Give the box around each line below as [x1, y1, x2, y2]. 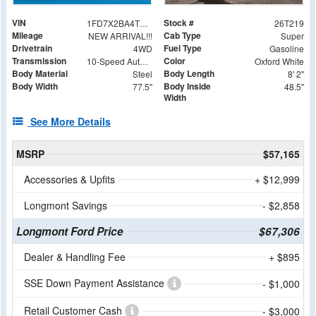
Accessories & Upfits [24, 171, 115, 186]
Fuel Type [164, 41, 202, 54]
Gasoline [269, 42, 304, 54]
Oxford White [254, 54, 304, 67]
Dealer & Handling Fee [24, 249, 126, 264]
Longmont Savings [24, 197, 107, 212]
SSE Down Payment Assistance [24, 275, 167, 290]
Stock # [164, 16, 194, 29]
